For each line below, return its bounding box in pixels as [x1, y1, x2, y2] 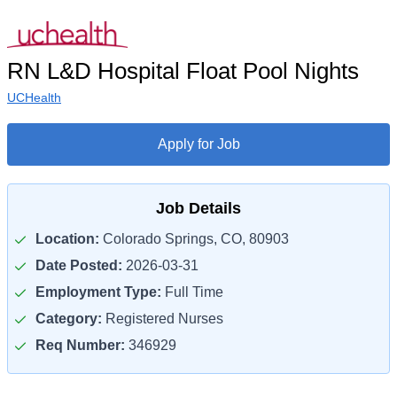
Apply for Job [157, 136, 240, 152]
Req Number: [35, 338, 125, 353]
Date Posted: [35, 258, 122, 273]
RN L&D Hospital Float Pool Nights [7, 58, 359, 84]
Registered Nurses [102, 311, 223, 326]
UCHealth [7, 90, 61, 105]
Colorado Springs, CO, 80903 [99, 231, 289, 246]
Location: [35, 231, 99, 246]
